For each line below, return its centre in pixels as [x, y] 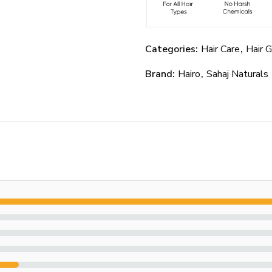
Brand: [161, 74]
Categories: [173, 49]
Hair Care [220, 49]
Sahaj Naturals [237, 74]
